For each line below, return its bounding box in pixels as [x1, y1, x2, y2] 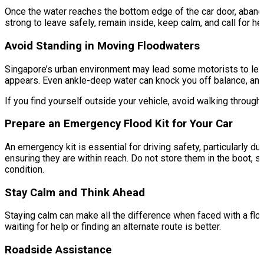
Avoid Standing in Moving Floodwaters [5, 39, 200, 52]
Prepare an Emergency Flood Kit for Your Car [5, 117, 233, 131]
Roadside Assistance [5, 243, 112, 257]
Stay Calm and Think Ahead [5, 186, 145, 199]
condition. [5, 164, 44, 176]
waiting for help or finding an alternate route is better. [5, 221, 221, 233]
